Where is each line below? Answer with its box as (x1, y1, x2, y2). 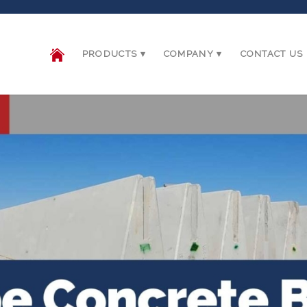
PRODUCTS (82, 49, 138, 59)
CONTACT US (240, 49, 304, 59)
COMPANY (163, 49, 214, 59)
